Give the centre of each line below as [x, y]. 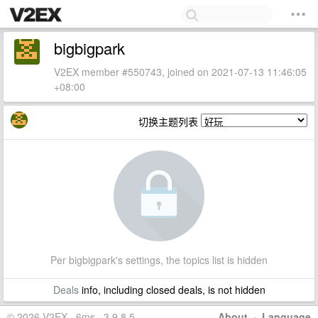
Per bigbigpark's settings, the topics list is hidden [159, 260]
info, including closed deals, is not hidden [172, 290]
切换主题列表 [170, 121]
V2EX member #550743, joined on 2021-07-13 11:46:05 [180, 72]
